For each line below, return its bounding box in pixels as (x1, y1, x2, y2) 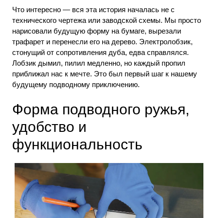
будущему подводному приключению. (12, 80, 140, 89)
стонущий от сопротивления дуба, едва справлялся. (12, 48, 189, 56)
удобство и (12, 119, 87, 135)
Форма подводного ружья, (12, 101, 189, 118)
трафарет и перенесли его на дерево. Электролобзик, (12, 37, 193, 46)
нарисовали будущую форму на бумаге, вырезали (12, 26, 181, 35)
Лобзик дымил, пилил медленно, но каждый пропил (12, 58, 185, 67)
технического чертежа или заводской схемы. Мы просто (12, 16, 201, 24)
